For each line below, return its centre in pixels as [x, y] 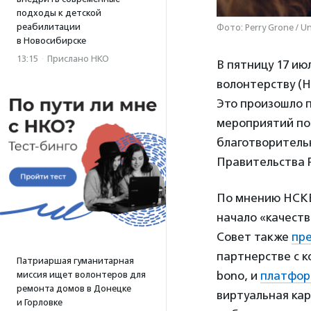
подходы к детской [59, 13]
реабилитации [49, 27]
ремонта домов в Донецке [74, 288]
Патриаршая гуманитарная [75, 261]
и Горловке [40, 302]
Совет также [254, 237]
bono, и [238, 276]
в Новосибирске [51, 41]
